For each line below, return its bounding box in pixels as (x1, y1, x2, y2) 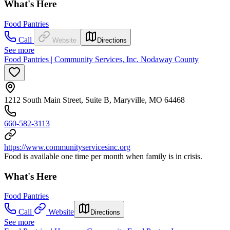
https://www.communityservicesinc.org (4, 142, 130, 151)
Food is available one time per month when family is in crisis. (4, 151, 202, 161)
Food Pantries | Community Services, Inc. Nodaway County (4, 54, 199, 64)
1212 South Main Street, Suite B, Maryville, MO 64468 (4, 95, 185, 104)
